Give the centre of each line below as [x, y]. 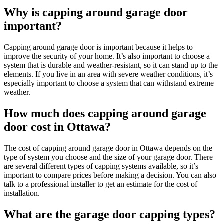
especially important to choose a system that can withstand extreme [109, 83]
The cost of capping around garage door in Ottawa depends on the [108, 148]
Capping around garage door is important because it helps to [98, 47]
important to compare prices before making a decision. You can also [110, 175]
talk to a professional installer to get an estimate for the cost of [101, 184]
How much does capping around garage [105, 114]
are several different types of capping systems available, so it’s [101, 166]
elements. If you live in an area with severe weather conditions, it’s [108, 74]
